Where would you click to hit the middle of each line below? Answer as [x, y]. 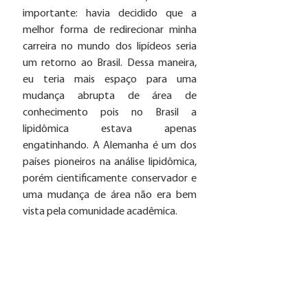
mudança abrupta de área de [110, 96]
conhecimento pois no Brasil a [110, 112]
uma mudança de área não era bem [110, 195]
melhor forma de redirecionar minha [110, 30]
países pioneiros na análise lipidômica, [110, 162]
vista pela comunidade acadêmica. [101, 211]
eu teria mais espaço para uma [110, 79]
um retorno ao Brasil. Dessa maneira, [110, 63]
